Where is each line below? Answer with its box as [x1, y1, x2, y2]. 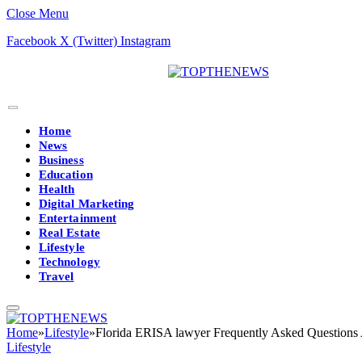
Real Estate [39, 226, 100, 239]
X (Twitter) [60, 34, 117, 48]
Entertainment [39, 212, 116, 225]
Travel [39, 270, 74, 283]
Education [39, 168, 93, 181]
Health [39, 183, 75, 196]
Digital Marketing [39, 197, 135, 210]
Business [39, 154, 84, 166]
